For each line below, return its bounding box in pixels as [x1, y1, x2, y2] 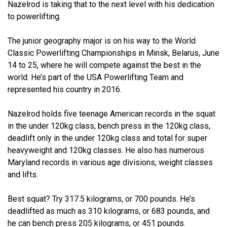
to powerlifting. [8, 11, 61, 21]
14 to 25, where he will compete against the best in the [8, 60, 201, 70]
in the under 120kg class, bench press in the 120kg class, [8, 121, 210, 131]
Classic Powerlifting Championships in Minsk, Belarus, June [8, 48, 219, 58]
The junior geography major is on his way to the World [8, 35, 196, 46]
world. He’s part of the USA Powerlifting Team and [8, 72, 183, 82]
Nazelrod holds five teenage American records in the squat [8, 108, 215, 119]
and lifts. [8, 169, 38, 179]
